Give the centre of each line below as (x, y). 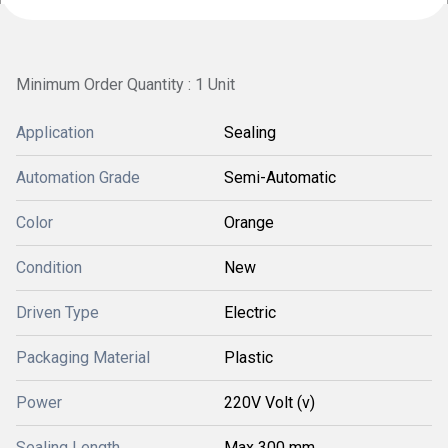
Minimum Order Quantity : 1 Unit (125, 84)
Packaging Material (83, 357)
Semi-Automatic (280, 177)
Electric (250, 312)
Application (55, 132)
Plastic (248, 357)
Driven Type (57, 312)
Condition (49, 267)
